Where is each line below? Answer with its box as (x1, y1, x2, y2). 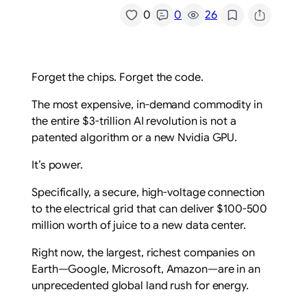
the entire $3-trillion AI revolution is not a (32, 114, 236, 129)
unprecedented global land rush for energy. (32, 279, 249, 293)
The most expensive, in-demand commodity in (32, 98, 262, 112)
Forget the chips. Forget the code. (32, 71, 204, 85)
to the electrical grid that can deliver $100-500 (32, 202, 268, 217)
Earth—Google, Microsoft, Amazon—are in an (32, 262, 260, 277)
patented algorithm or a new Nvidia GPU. (32, 131, 238, 145)
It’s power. (32, 158, 83, 173)
